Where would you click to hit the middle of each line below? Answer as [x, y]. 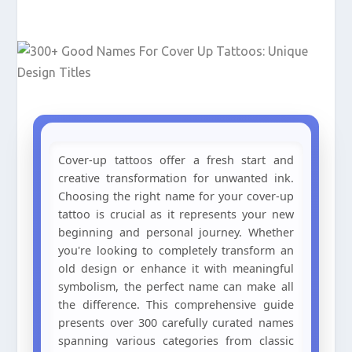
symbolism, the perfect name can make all [176, 286]
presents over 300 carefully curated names [176, 323]
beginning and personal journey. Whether [176, 232]
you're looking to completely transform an [176, 250]
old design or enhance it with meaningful [176, 268]
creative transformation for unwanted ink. [176, 178]
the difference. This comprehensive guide [176, 304]
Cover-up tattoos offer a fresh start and [176, 160]
